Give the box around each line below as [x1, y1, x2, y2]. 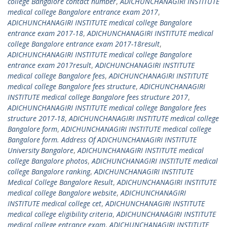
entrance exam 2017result [8, 60, 91, 70]
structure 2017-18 [8, 113, 65, 123]
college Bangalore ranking [8, 167, 90, 176]
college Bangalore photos [8, 156, 88, 166]
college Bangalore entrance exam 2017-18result [8, 39, 160, 49]
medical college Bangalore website [8, 188, 117, 198]
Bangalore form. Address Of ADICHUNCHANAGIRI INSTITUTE [8, 135, 197, 144]
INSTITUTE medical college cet [8, 199, 101, 208]
